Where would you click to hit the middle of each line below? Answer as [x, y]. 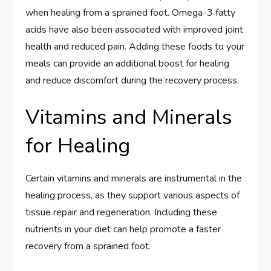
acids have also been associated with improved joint [135, 29]
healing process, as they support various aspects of [133, 195]
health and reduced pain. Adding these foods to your [135, 46]
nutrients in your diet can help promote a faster [123, 229]
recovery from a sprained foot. [88, 246]
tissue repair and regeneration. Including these [122, 212]
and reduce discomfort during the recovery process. [132, 80]
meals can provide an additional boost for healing [128, 63]
